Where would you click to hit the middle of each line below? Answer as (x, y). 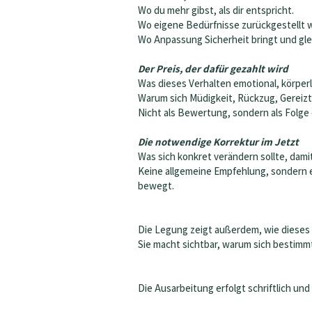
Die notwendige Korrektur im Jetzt (218, 142)
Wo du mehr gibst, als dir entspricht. (216, 10)
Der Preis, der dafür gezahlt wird (213, 69)
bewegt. (156, 186)
